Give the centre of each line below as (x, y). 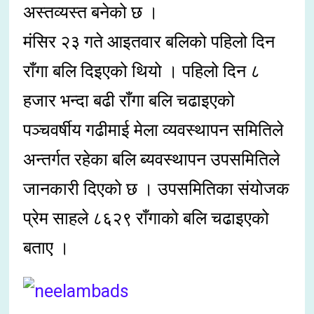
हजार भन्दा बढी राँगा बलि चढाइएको (129, 101)
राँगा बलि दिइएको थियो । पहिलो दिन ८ (142, 71)
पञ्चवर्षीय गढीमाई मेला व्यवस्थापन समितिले (153, 130)
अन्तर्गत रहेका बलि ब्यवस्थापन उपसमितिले (152, 160)
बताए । (47, 248)
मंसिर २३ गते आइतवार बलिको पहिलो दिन (149, 42)
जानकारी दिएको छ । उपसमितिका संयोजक (157, 189)
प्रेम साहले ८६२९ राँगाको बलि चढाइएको (146, 219)
